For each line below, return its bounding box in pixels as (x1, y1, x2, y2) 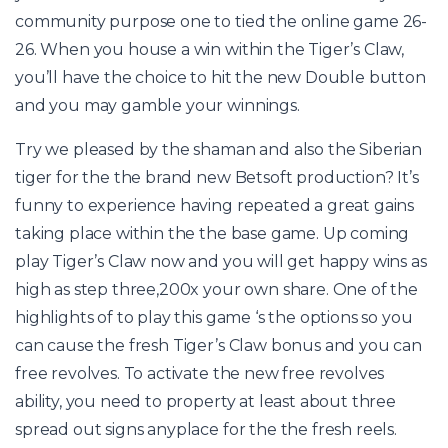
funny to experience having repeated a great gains (15, 196, 415, 216)
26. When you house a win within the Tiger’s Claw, (15, 40, 405, 60)
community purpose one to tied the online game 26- (15, 12, 428, 32)
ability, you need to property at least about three (15, 392, 396, 412)
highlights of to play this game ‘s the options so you (15, 308, 413, 328)
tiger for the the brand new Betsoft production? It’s (15, 168, 419, 188)
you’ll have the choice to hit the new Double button (15, 68, 426, 88)
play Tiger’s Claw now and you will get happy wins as (15, 252, 427, 272)
